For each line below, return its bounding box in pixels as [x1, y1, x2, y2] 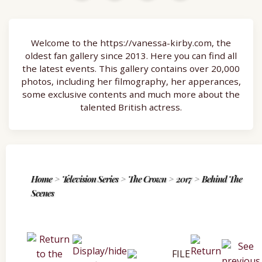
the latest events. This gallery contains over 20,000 [22, 63, 240, 75]
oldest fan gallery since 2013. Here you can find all [25, 50, 237, 62]
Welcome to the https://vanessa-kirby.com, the [31, 37, 231, 49]
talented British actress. [80, 101, 182, 113]
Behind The [202, 173, 242, 185]
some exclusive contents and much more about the [22, 88, 240, 101]
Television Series [62, 173, 118, 185]
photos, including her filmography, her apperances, [21, 75, 241, 88]
